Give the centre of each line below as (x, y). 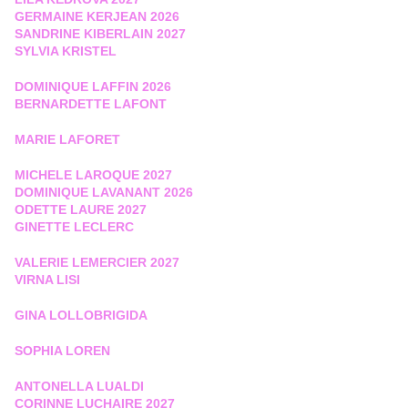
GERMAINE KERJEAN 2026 (97, 17)
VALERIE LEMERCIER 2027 (97, 263)
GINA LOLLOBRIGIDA (81, 316)
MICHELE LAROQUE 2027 (93, 175)
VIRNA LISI (47, 280)
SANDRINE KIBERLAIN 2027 (100, 34)
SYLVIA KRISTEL (66, 51)
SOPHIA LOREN (62, 351)
